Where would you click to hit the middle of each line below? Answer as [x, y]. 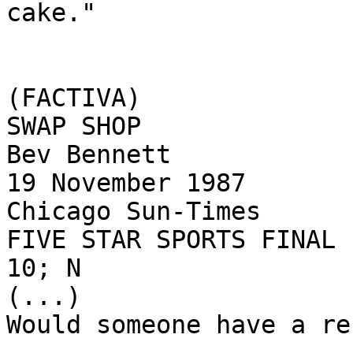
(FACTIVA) [74, 98]
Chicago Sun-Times [134, 212]
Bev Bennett [89, 155]
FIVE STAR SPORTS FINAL [171, 240]
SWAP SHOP [74, 126]
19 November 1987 [126, 183]
